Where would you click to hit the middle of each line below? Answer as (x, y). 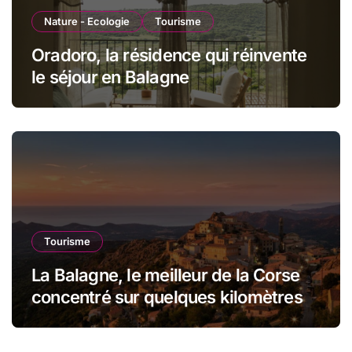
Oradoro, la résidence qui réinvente (169, 55)
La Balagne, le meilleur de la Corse (166, 275)
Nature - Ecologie (87, 21)
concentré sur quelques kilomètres (167, 297)
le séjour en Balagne (110, 77)
